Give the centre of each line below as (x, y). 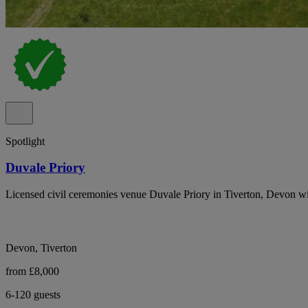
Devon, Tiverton (41, 248)
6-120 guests (33, 295)
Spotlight (25, 141)
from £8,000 (32, 272)
